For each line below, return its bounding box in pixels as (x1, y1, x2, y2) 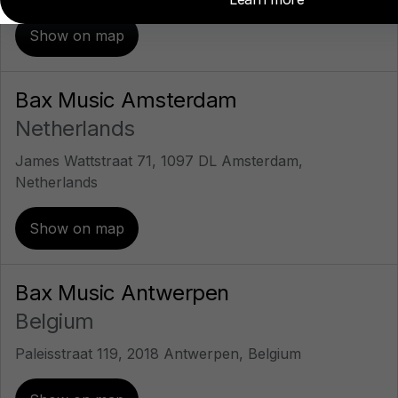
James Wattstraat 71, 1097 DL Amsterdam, (15, 152, 303, 170)
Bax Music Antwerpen (15, 280, 229, 306)
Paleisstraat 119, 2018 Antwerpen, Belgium (15, 345, 301, 362)
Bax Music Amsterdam (15, 87, 237, 113)
